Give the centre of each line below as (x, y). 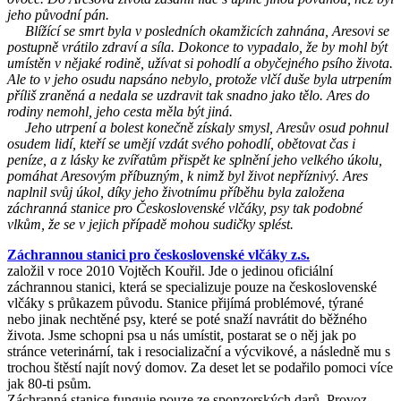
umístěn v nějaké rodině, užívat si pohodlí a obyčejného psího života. (200, 63)
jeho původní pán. (58, 14)
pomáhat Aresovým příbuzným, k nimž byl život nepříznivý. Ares (188, 175)
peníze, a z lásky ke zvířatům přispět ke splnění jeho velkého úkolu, (195, 159)
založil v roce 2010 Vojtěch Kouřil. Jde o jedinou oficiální (170, 270)
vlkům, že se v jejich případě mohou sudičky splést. (150, 224)
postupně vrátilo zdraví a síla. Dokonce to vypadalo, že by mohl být (197, 47)
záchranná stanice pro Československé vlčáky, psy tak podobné (185, 208)
